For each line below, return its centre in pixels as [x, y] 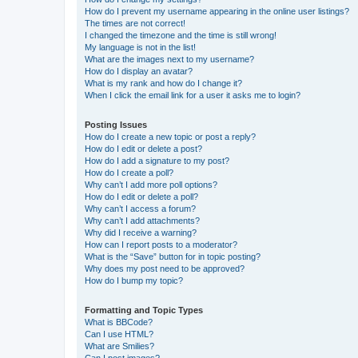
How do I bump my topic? [134, 280]
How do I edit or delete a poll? [141, 197]
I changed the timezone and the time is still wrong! [181, 35]
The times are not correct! [135, 23]
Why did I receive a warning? [141, 233]
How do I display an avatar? [139, 71]
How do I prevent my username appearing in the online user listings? [217, 11]
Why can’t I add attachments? [142, 221]
